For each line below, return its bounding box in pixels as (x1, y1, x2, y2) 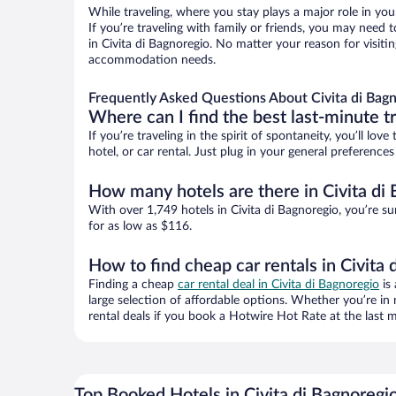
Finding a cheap (88, 278, 178, 292)
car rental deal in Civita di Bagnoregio (178, 278, 379, 292)
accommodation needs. (88, 54, 216, 67)
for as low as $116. (88, 220, 192, 233)
